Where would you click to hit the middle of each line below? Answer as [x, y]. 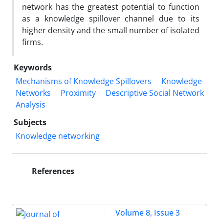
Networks [33, 93]
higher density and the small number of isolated [111, 30]
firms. [33, 42]
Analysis [31, 104]
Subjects [30, 122]
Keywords [33, 67]
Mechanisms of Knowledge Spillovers [84, 81]
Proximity [78, 93]
